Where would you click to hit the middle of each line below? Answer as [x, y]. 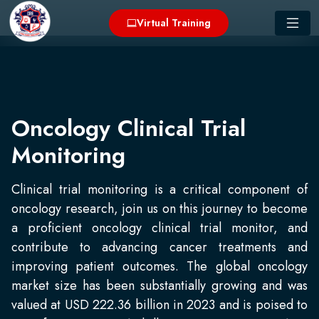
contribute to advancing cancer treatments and [159, 247]
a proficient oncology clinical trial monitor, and [159, 228]
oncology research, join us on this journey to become [159, 209]
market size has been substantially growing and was [159, 286]
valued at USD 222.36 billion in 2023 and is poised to [159, 305]
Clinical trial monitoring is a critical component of [159, 189]
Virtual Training [174, 23]
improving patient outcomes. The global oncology [159, 266]
